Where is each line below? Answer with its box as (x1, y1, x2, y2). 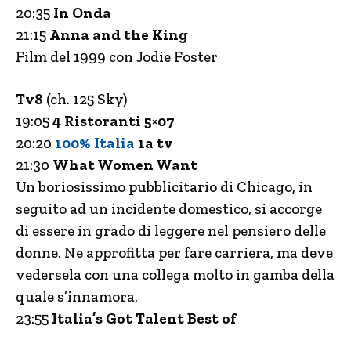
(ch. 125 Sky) (46, 90, 127, 108)
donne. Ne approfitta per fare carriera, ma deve (16, 244, 333, 262)
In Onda (50, 4, 111, 22)
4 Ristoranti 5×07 (52, 112, 174, 130)
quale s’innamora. (16, 288, 138, 306)
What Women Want (52, 156, 197, 174)
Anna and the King (49, 26, 188, 44)
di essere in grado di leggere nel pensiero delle (16, 222, 326, 240)
